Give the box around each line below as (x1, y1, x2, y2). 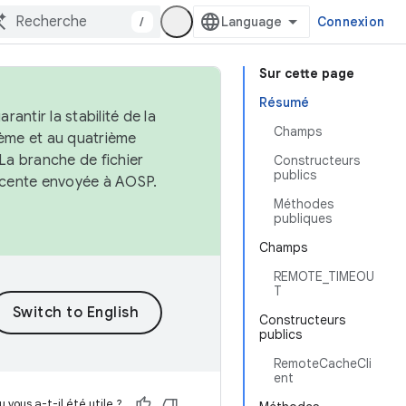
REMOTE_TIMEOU (274, 268, 374, 285)
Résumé (259, 94, 309, 111)
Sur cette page (259, 65, 354, 82)
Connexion (316, 14, 384, 30)
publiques (274, 210, 332, 227)
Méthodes (274, 196, 333, 212)
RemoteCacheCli (274, 355, 372, 372)
